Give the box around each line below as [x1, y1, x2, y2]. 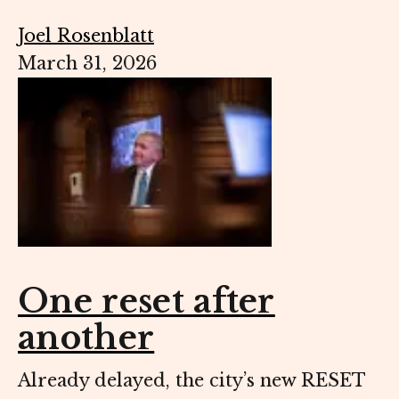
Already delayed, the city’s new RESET [18, 370, 365, 392]
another [18, 318, 155, 359]
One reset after [18, 281, 275, 322]
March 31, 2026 [18, 53, 157, 75]
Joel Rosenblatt [18, 25, 154, 47]
